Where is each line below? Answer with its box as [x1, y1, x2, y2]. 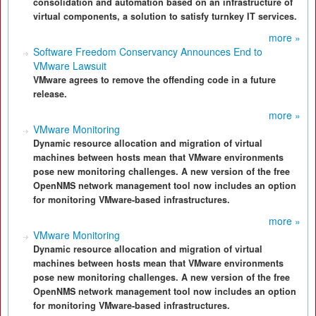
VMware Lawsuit [33, 59, 107, 73]
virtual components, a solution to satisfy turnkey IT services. [33, 10, 297, 23]
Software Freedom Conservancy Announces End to [33, 44, 262, 59]
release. [33, 87, 67, 100]
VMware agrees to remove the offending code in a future [33, 73, 276, 86]
